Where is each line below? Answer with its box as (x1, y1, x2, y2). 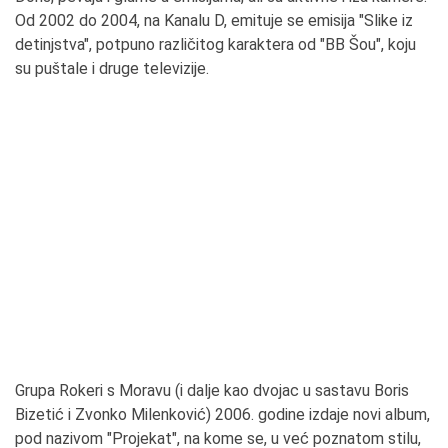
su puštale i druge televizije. (15, 58, 213, 78)
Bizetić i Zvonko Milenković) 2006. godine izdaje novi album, (15, 404, 430, 424)
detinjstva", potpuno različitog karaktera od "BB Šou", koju (15, 34, 416, 54)
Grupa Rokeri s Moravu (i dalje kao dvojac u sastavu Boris (15, 380, 409, 400)
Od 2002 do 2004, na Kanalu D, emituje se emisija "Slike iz (15, 10, 413, 30)
